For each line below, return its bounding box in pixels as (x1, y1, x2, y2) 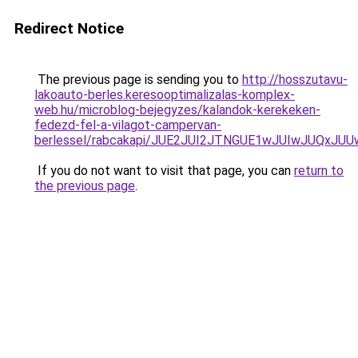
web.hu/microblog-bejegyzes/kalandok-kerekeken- (34, 102, 320, 117)
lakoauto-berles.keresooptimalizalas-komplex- (34, 87, 295, 102)
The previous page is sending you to (34, 72, 242, 87)
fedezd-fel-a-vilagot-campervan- (34, 117, 221, 133)
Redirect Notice (14, 19, 124, 38)
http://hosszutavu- (242, 72, 348, 87)
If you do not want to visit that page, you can (34, 163, 294, 178)
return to (294, 163, 344, 178)
